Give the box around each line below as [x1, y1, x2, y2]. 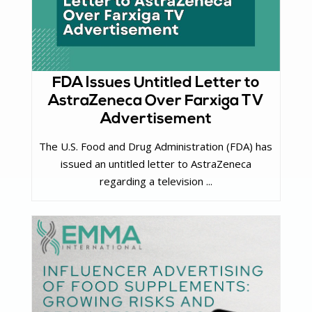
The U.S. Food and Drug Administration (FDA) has [39, 139, 273, 153]
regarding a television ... [99, 173, 212, 188]
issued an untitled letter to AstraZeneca [60, 156, 251, 171]
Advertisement [100, 111, 212, 128]
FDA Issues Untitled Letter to [52, 75, 260, 92]
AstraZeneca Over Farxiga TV [47, 93, 264, 110]
